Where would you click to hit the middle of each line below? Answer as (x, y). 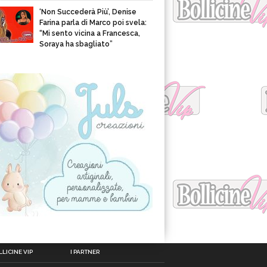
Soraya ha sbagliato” (76, 44)
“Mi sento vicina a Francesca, (90, 33)
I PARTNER (85, 252)
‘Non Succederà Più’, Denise (88, 12)
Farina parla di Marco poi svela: (93, 23)
